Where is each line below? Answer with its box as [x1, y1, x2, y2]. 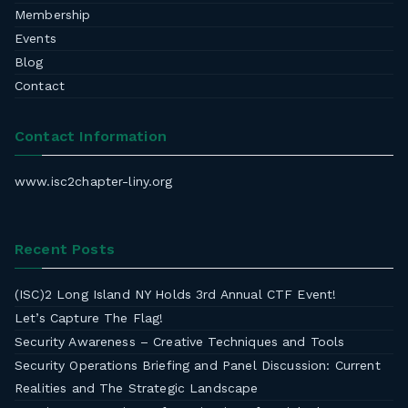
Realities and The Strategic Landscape [15, 381, 259, 395]
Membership [15, 7, 91, 22]
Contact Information [15, 127, 167, 145]
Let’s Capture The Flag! [15, 311, 164, 325]
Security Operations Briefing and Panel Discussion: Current [15, 358, 381, 372]
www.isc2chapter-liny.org [15, 174, 173, 189]
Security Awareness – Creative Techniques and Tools [15, 334, 345, 349]
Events [15, 31, 56, 46]
